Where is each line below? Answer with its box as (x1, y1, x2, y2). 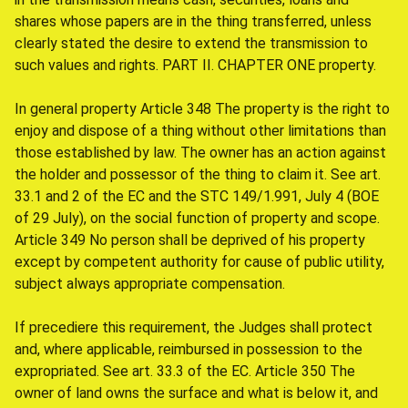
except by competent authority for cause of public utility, (15, 253, 384, 270)
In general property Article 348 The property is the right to (15, 100, 390, 117)
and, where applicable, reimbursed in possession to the (15, 341, 362, 358)
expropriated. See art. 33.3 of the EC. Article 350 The (15, 362, 355, 380)
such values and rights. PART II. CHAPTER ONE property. (15, 56, 376, 74)
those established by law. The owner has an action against (15, 144, 386, 161)
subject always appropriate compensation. (15, 275, 285, 292)
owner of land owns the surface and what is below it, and (15, 384, 378, 402)
